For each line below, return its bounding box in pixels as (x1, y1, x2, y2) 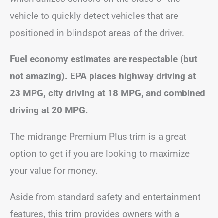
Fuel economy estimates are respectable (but (10, 53, 197, 65)
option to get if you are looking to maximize (10, 147, 190, 159)
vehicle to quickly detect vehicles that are (10, 10, 178, 21)
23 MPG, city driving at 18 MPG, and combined (10, 87, 205, 99)
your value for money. (10, 164, 100, 176)
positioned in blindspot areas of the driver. (10, 27, 187, 38)
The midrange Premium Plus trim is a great (10, 130, 186, 142)
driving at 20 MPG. (10, 104, 88, 116)
